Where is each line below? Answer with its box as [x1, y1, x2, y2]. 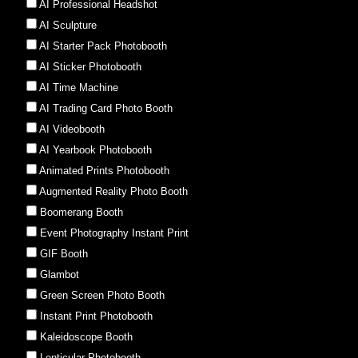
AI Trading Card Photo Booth [39, 101, 173, 114]
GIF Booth [40, 247, 88, 260]
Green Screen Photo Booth [40, 288, 165, 301]
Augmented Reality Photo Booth [39, 185, 188, 197]
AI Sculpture [39, 18, 97, 31]
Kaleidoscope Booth [40, 330, 133, 343]
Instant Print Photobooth [40, 309, 153, 322]
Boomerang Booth [40, 205, 123, 218]
